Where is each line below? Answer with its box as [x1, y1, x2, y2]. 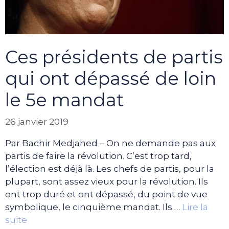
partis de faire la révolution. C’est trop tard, [5, 150, 192, 161]
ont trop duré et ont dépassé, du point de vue [5, 189, 208, 199]
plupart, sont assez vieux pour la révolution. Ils [5, 176, 208, 187]
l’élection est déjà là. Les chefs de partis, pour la [5, 163, 214, 174]
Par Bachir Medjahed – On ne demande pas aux [5, 138, 216, 148]
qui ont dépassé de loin [5, 67, 216, 90]
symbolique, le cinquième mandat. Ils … [5, 201, 182, 212]
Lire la [182, 201, 208, 212]
